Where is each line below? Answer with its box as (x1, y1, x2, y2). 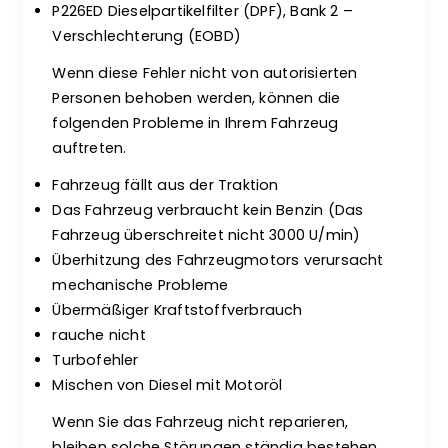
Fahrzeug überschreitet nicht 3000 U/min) (52, 225, 361, 245)
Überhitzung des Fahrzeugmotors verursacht (52, 250, 384, 270)
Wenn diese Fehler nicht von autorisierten (52, 63, 358, 83)
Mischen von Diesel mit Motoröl (52, 375, 283, 395)
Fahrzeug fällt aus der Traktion (52, 175, 279, 195)
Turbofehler (52, 350, 139, 370)
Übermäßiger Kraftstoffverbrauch (52, 300, 303, 320)
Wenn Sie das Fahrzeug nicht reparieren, (52, 412, 349, 432)
